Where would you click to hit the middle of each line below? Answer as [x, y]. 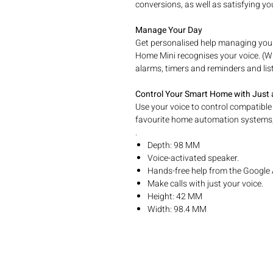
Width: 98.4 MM [177, 209]
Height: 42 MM [175, 197]
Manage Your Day [169, 30]
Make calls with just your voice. [205, 184]
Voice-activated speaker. [193, 158]
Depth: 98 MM [174, 145]
